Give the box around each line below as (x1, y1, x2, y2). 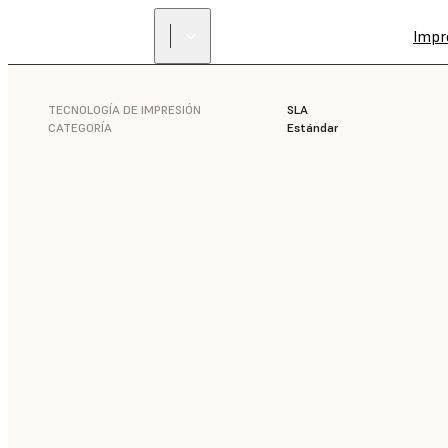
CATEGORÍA (48, 120, 112, 135)
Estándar (286, 120, 338, 135)
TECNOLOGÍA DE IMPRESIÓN (48, 102, 201, 117)
